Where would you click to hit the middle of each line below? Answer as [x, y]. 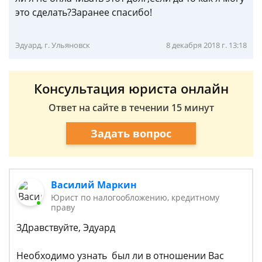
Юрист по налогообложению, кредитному [135, 197]
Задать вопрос [131, 133]
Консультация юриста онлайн [131, 88]
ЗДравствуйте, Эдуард [66, 227]
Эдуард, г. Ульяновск [53, 45]
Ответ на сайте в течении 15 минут [131, 108]
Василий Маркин [94, 185]
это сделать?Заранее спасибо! [84, 12]
